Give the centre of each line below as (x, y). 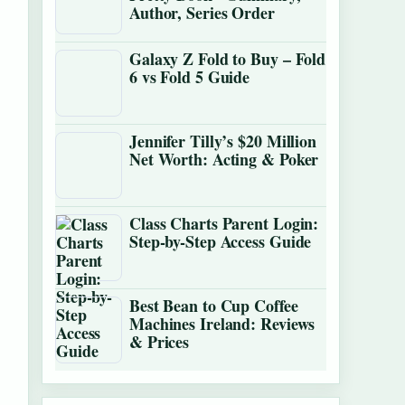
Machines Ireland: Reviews (222, 324)
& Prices (160, 342)
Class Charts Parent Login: (224, 223)
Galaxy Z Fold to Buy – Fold (228, 59)
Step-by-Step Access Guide (221, 241)
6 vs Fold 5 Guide (190, 77)
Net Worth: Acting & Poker (224, 159)
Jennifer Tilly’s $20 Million (223, 141)
